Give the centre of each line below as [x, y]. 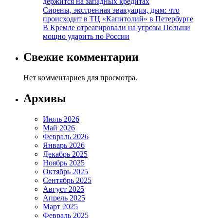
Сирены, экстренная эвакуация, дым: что [111, 10]
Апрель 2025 [64, 198]
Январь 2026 [64, 145]
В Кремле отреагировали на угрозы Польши [117, 28]
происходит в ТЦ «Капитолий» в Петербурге [118, 19]
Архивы [45, 99]
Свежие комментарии [81, 57]
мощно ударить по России [86, 36]
